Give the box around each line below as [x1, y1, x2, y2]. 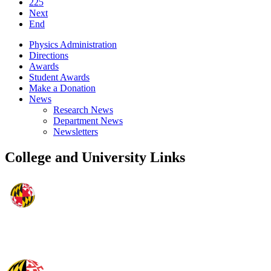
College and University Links [5, 149, 185, 166]
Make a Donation [29, 83, 96, 94]
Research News [53, 105, 113, 116]
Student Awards [29, 72, 90, 83]
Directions [29, 50, 68, 61]
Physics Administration [29, 39, 117, 50]
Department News [53, 116, 123, 126]
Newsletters [53, 126, 98, 137]
